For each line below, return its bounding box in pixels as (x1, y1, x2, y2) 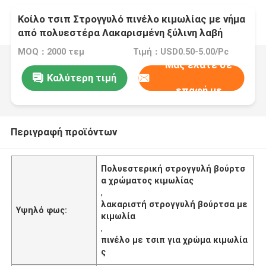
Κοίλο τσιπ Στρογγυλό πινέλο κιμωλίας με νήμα (18, 13, 246, 26)
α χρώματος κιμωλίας (101, 175, 194, 185)
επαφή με (175, 84, 222, 97)
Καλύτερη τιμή (46, 71, 116, 84)
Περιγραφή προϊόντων (10, 125, 117, 138)
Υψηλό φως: (16, 205, 68, 215)
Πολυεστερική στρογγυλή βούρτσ (101, 163, 246, 173)
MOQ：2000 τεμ (18, 47, 85, 57)
